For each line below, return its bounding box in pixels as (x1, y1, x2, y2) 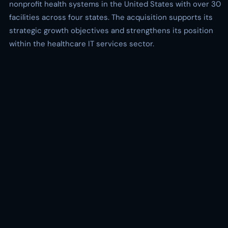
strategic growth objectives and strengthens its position (9, 25, 213, 36)
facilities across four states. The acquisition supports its (9, 12, 213, 22)
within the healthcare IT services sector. (9, 39, 154, 49)
